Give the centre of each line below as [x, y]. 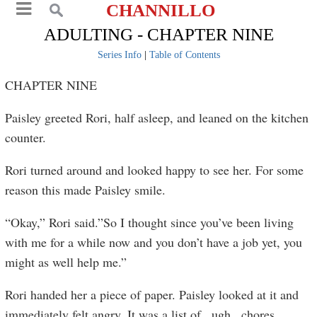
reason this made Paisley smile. [86, 190]
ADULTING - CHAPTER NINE [158, 34]
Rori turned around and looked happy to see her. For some [155, 170]
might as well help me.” [66, 262]
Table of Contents [184, 55]
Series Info [119, 55]
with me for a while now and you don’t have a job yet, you [154, 242]
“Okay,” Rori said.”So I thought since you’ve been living [150, 222]
